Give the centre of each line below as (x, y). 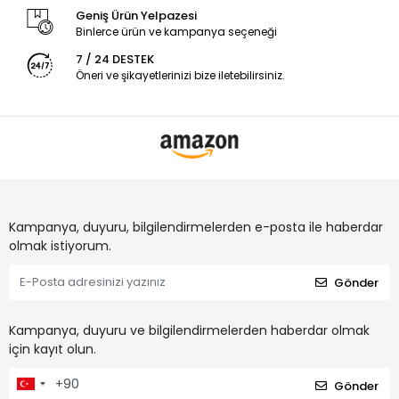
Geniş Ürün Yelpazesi (136, 16)
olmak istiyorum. (60, 246)
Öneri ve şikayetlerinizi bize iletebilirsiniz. (180, 76)
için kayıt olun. (53, 350)
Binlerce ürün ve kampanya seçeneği (176, 32)
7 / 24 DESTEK (114, 60)
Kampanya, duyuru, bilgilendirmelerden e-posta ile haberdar (196, 228)
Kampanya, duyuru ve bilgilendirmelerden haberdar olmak (189, 331)
